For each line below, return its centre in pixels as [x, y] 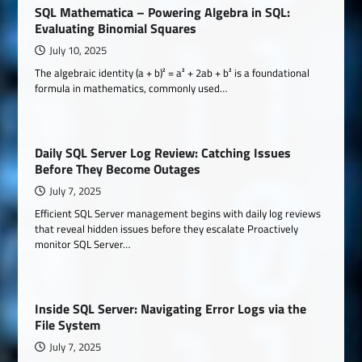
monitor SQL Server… [83, 244]
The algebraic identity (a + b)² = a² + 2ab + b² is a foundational [173, 73]
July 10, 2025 [78, 51]
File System [68, 325]
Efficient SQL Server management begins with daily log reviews [178, 213]
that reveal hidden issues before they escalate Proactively [167, 229]
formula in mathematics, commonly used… [131, 88]
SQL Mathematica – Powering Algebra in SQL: [163, 12]
